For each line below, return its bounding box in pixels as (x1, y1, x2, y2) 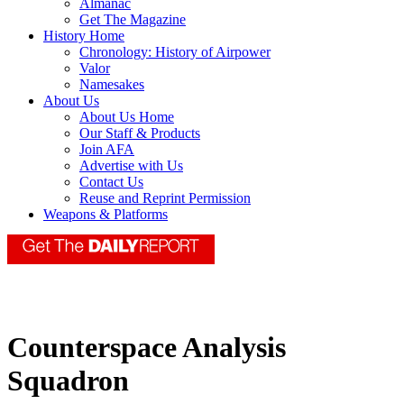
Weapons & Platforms (43, 207, 168, 223)
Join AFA (79, 142, 134, 158)
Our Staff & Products (79, 125, 200, 142)
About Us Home (79, 109, 174, 125)
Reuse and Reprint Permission (79, 190, 251, 207)
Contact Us (79, 174, 143, 190)
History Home (43, 28, 124, 44)
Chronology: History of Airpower (79, 44, 271, 60)
